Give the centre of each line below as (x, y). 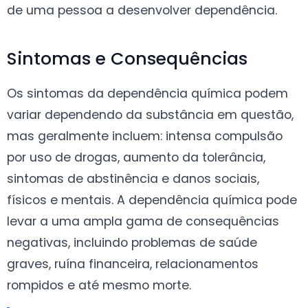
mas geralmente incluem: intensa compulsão (145, 136)
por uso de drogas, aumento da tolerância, (136, 157)
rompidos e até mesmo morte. (99, 285)
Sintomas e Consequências (127, 58)
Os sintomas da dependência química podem (147, 93)
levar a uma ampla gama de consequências (143, 221)
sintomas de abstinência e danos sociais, (133, 178)
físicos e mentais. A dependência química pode (152, 200)
